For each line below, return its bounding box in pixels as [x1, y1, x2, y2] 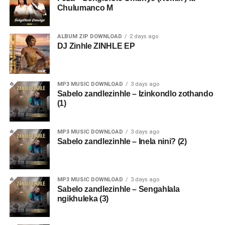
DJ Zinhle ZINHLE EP [57, 42, 135, 51]
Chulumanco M [57, 4, 113, 13]
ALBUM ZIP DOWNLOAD [57, 33, 122, 40]
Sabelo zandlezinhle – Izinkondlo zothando [57, 89, 213, 98]
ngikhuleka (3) [57, 194, 109, 203]
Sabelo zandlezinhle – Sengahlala [57, 185, 180, 194]
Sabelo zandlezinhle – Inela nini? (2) [57, 137, 187, 146]
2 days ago [129, 33, 158, 40]
